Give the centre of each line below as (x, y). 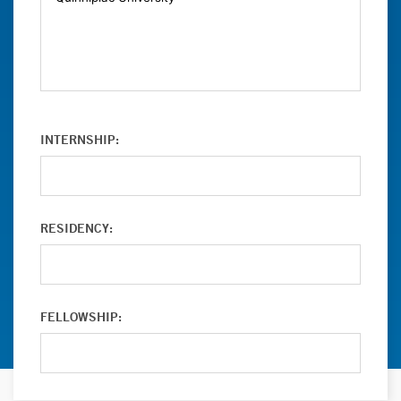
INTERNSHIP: (80, 140)
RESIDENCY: (77, 228)
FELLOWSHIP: (81, 317)
